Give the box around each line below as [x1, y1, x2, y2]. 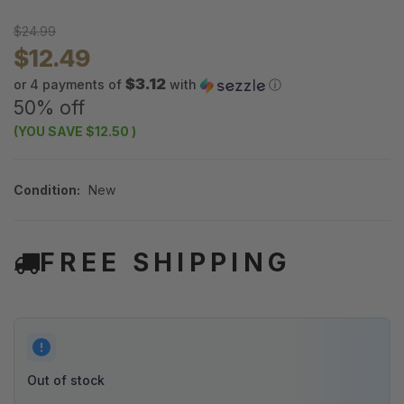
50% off [14, 96, 85, 120]
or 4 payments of [14, 77, 125, 93]
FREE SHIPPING [40, 247, 292, 279]
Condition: [14, 182, 80, 198]
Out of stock [27, 372, 105, 389]
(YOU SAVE [14, 124, 83, 140]
